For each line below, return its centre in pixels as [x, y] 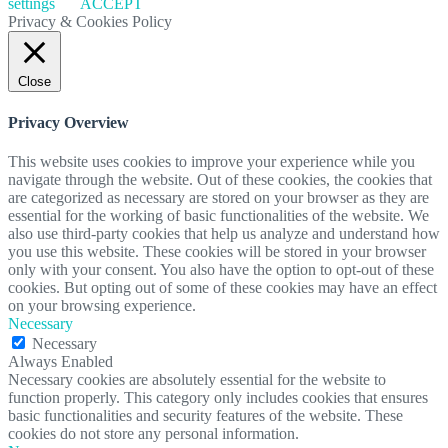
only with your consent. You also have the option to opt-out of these [221, 269]
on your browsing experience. [102, 305]
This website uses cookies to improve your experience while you [211, 161]
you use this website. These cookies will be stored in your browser [217, 251]
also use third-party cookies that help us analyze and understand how [224, 233]
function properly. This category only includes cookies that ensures [218, 397]
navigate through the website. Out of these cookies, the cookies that [220, 179]
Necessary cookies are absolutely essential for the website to [197, 379]
